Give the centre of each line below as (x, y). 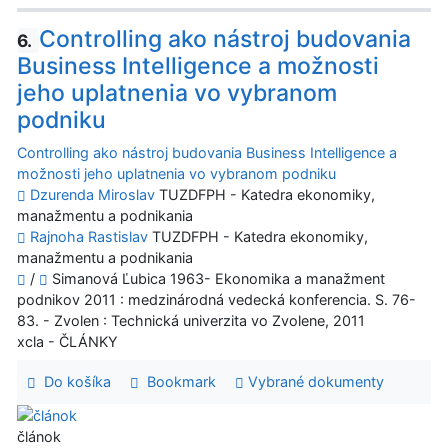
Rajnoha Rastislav (89, 237)
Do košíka (73, 382)
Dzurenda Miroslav (92, 195)
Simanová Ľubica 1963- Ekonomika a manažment (216, 279)
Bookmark (177, 382)
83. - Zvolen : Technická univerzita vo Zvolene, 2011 (191, 321)
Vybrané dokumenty (313, 382)
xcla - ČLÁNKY (67, 342)
